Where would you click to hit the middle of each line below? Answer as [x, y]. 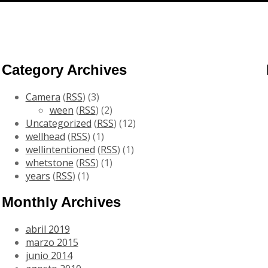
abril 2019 [48, 229]
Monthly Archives [61, 202]
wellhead [45, 136]
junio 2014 [49, 256]
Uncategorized [58, 123]
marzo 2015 [52, 243]
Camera [43, 97]
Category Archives [64, 69]
